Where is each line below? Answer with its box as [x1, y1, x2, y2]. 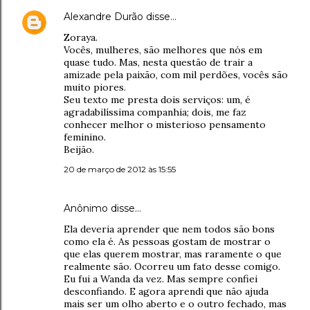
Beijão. [64, 143, 94, 156]
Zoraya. [64, 31, 98, 44]
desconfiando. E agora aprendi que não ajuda [64, 285, 268, 298]
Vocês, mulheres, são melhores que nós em [64, 44, 262, 56]
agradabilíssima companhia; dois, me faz [64, 106, 246, 118]
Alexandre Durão [64, 10, 143, 23]
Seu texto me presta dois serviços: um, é [64, 93, 250, 106]
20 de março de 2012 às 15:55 [64, 164, 176, 174]
